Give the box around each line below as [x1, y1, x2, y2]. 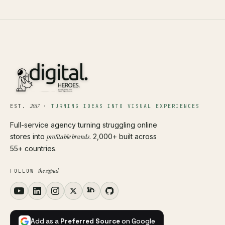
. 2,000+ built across [89, 132, 157, 141]
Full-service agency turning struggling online [10, 121, 157, 129]
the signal [38, 167, 59, 175]
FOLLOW [10, 168, 38, 174]
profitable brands [47, 132, 89, 141]
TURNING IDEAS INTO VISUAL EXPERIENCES [51, 103, 200, 109]
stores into [10, 132, 47, 141]
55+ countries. [10, 144, 57, 153]
